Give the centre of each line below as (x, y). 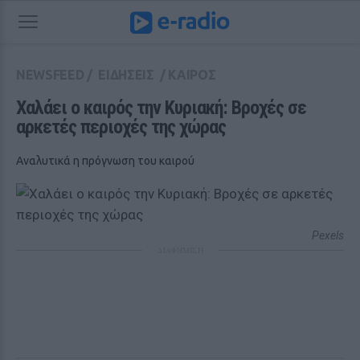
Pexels (328, 235)
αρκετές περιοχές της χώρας (121, 127)
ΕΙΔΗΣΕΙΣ (126, 75)
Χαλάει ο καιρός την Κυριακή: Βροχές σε (161, 108)
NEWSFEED (50, 75)
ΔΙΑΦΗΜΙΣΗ (180, 250)
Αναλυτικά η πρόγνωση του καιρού (105, 161)
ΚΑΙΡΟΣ (192, 75)
